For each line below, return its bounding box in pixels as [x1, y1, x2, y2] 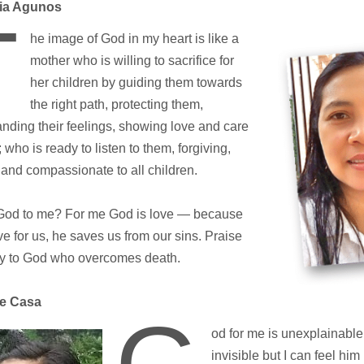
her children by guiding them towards [29, 75, 242, 89]
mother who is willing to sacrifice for [29, 53, 234, 67]
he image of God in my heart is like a [29, 31, 239, 45]
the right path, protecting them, [29, 97, 203, 111]
